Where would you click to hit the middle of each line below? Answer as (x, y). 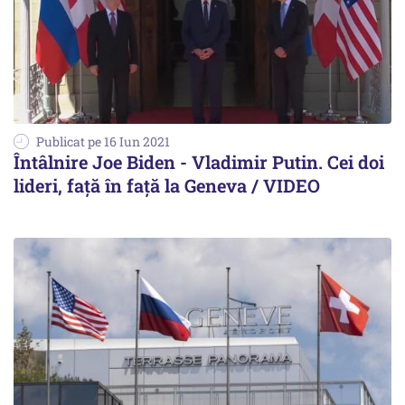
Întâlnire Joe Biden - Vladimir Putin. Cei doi (199, 162)
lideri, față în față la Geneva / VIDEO (167, 186)
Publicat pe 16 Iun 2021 (103, 142)
